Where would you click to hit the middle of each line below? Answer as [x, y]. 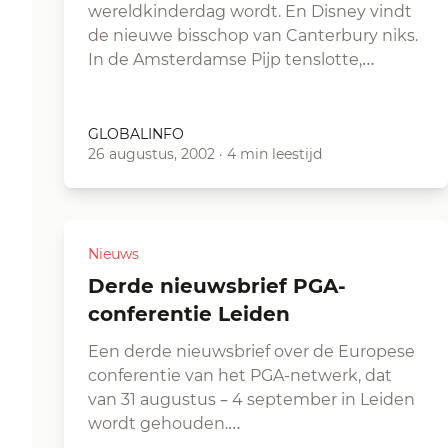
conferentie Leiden [189, 314]
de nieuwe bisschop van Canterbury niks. [253, 35]
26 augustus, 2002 [151, 154]
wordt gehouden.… [164, 423]
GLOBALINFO [136, 134]
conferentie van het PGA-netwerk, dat [240, 375]
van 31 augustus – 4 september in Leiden [251, 399]
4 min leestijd [274, 154]
